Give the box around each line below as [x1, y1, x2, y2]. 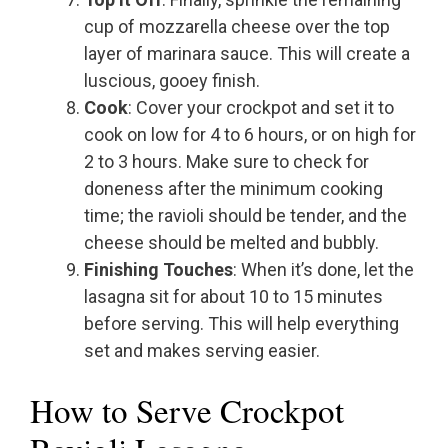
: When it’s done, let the [233, 259, 414, 281]
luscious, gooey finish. [84, 70, 260, 92]
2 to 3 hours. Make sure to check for [84, 151, 369, 173]
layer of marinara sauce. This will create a [84, 43, 410, 65]
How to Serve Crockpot [30, 388, 344, 433]
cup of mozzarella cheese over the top [84, 16, 390, 38]
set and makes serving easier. [84, 340, 320, 362]
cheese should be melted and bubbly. [84, 232, 379, 254]
